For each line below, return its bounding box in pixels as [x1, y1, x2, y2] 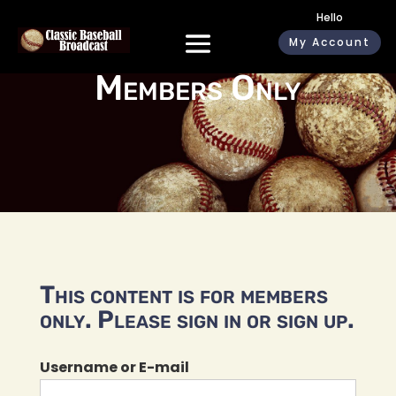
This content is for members [39, 280, 328, 309]
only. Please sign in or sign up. [39, 305, 354, 334]
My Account [289, 34, 371, 49]
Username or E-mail [39, 357, 189, 377]
